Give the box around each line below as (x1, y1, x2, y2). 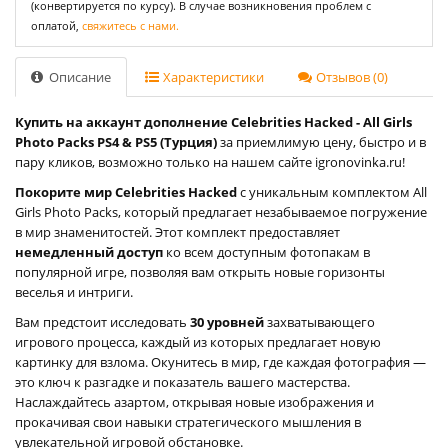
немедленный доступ (15, 242, 163, 261)
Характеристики (160, 67, 264, 86)
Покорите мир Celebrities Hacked (15, 182, 237, 201)
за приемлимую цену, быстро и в (217, 132, 426, 151)
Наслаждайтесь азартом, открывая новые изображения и (15, 392, 374, 411)
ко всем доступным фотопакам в (163, 242, 370, 261)
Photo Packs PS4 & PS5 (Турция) (15, 132, 217, 151)
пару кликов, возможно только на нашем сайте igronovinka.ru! (15, 152, 405, 171)
